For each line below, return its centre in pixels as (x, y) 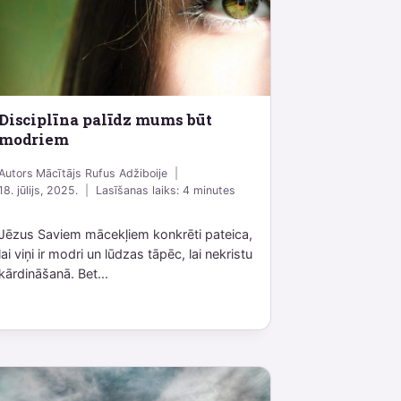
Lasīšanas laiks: (137, 190)
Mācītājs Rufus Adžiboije (101, 173)
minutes (214, 190)
